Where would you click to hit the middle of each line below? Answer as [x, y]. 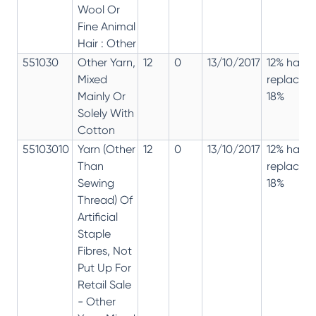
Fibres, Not [105, 250]
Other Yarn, [107, 62]
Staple [94, 233]
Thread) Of [105, 200]
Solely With [106, 113]
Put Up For [104, 267]
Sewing [96, 183]
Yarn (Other [107, 149]
